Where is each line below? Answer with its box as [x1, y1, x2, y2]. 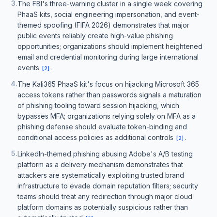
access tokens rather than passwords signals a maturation [17, 91, 201, 99]
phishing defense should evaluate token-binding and [17, 123, 187, 131]
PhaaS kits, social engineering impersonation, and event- [17, 10, 200, 18]
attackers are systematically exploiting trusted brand [17, 171, 184, 179]
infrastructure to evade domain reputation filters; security [17, 182, 198, 190]
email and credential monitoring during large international [17, 53, 199, 61]
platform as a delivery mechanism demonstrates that [17, 160, 183, 169]
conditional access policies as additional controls [17, 133, 175, 141]
